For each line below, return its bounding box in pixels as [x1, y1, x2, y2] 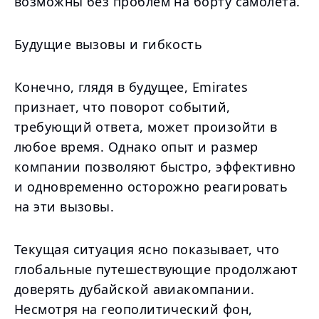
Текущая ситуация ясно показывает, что [14, 241, 280, 258]
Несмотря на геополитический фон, [14, 300, 253, 318]
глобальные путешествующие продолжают [14, 261, 298, 278]
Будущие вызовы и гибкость [14, 36, 203, 53]
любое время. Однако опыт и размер [14, 138, 258, 155]
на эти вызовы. [14, 198, 115, 215]
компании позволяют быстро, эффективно [14, 158, 296, 175]
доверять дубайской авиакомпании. [14, 281, 255, 298]
